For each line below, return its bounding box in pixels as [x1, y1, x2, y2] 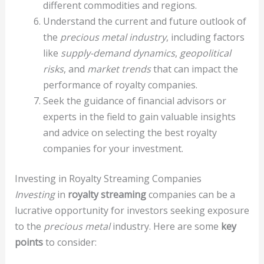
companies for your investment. [42, 142, 183, 156]
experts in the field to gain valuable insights [42, 110, 236, 124]
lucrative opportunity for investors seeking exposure [14, 204, 249, 217]
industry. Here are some [110, 220, 221, 233]
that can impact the [150, 62, 238, 76]
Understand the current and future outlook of [42, 15, 246, 28]
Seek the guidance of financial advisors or [42, 94, 226, 108]
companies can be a [146, 188, 235, 202]
